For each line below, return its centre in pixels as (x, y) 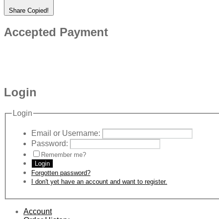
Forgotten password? (61, 173)
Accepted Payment (56, 32)
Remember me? (64, 154)
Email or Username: (66, 133)
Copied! (38, 10)
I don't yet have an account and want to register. (99, 181)
